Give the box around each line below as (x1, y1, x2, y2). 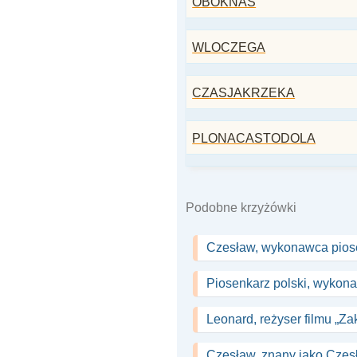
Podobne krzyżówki (186, 201, 296, 214)
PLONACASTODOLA (192, 131, 316, 145)
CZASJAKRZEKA (192, 86, 296, 100)
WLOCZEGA (192, 41, 266, 54)
